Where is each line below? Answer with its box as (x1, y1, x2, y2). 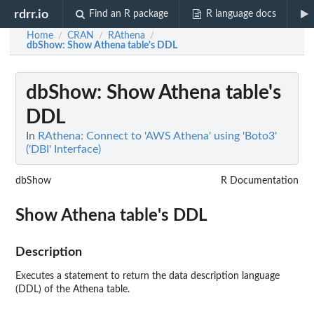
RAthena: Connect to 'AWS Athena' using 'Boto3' (38, 130, 277, 142)
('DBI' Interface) (26, 144, 101, 155)
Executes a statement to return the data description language (15, 271, 280, 281)
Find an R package (89, 9, 169, 19)
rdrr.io (14, 8, 49, 20)
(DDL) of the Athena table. (15, 285, 130, 294)
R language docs (205, 9, 276, 19)
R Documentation (221, 176, 299, 186)
